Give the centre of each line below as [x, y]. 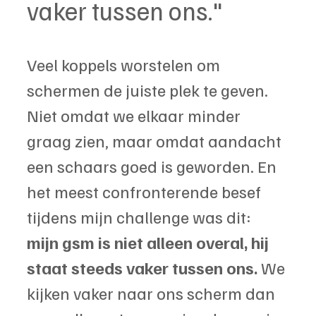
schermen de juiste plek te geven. [149, 89]
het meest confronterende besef [146, 191]
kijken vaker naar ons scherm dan [153, 292]
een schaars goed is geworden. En [153, 165]
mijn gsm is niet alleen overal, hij [150, 242]
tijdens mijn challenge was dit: [141, 216]
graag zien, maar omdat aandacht [156, 140]
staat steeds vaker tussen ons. [142, 267]
